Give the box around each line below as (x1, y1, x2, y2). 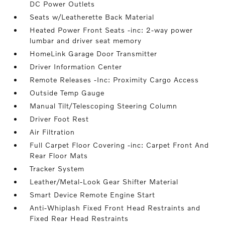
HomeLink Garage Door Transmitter (30, 49, 158, 58)
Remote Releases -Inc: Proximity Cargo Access (30, 75, 199, 84)
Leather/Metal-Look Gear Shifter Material (30, 177, 179, 186)
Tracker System (30, 164, 85, 173)
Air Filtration (30, 128, 75, 136)
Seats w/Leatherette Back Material (30, 13, 155, 21)
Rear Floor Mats (30, 151, 88, 160)
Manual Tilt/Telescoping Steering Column (30, 101, 178, 110)
